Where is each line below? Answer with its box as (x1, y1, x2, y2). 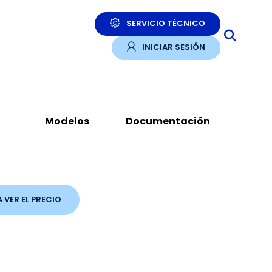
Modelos (45, 114, 89, 128)
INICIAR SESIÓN (140, 41, 205, 53)
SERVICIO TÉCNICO (124, 18, 205, 29)
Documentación (126, 114, 210, 128)
